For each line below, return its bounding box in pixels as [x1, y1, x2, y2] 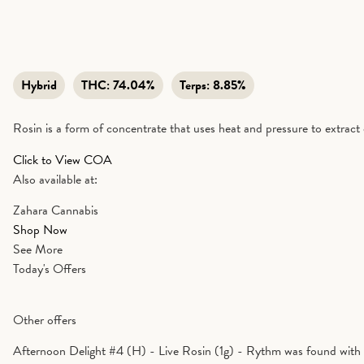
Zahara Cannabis [13, 201, 98, 221]
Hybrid [21, 76, 57, 95]
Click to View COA [13, 149, 112, 170]
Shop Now [13, 220, 67, 240]
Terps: [180, 76, 210, 95]
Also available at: [13, 169, 97, 189]
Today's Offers [13, 259, 86, 279]
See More [13, 240, 63, 260]
